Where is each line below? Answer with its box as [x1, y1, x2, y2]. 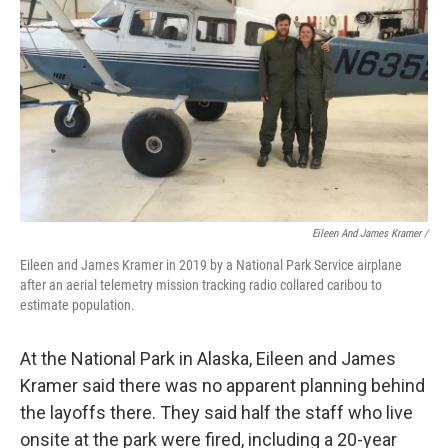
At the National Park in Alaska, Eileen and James [20, 348, 396, 369]
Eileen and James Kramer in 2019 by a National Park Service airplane [20, 257, 402, 273]
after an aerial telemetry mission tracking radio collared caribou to [20, 277, 382, 293]
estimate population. [20, 297, 135, 313]
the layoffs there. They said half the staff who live [20, 402, 413, 423]
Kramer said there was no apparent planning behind [20, 375, 425, 396]
